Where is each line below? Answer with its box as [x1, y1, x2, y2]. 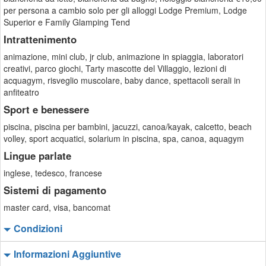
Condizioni [14, 221, 62, 235]
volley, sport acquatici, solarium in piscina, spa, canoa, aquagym [4, 132, 244, 144]
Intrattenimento [4, 32, 77, 46]
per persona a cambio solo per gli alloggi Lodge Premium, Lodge [4, 4, 247, 16]
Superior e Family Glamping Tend [4, 16, 130, 28]
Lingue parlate [4, 148, 71, 163]
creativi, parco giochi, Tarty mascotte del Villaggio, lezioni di [4, 62, 226, 74]
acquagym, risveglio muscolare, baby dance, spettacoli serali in [4, 74, 240, 86]
